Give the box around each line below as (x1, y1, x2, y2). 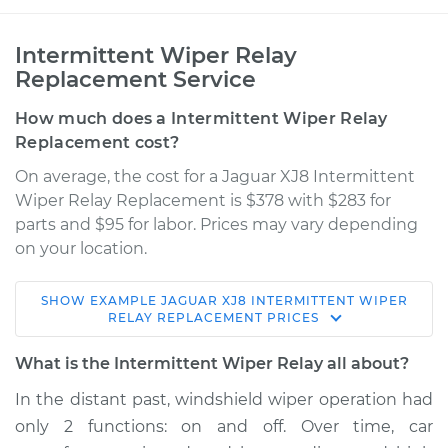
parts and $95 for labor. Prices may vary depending (15, 215, 418, 234)
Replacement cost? (15, 133, 180, 152)
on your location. (15, 239, 147, 258)
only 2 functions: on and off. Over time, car (15, 417, 433, 436)
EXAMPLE (89, 293, 161, 308)
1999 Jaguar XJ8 (52, 307, 179, 326)
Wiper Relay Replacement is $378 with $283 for (15, 191, 391, 210)
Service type (52, 377, 151, 396)
